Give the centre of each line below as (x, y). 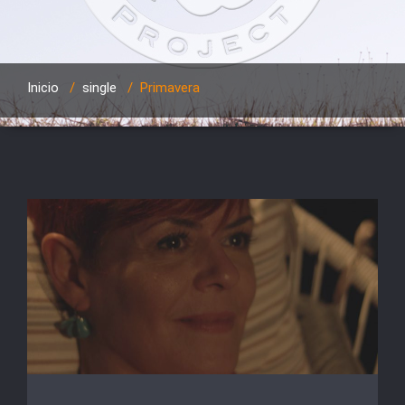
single (99, 88)
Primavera (170, 88)
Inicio (43, 88)
